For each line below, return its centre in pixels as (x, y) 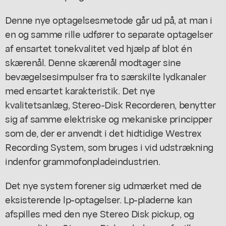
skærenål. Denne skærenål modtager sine (93, 62)
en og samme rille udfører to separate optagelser (109, 33)
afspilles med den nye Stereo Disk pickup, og (100, 213)
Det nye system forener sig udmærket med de (103, 185)
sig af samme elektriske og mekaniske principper (109, 118)
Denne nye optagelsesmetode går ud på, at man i (109, 19)
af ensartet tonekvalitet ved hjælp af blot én (99, 47)
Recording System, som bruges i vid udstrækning (109, 146)
